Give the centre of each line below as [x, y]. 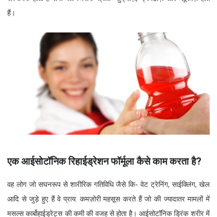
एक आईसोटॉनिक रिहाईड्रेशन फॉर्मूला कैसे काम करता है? [104, 161]
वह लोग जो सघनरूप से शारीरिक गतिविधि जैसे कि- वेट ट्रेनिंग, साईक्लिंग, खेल [108, 184]
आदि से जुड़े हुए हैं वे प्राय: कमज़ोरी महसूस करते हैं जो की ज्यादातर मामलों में [108, 199]
